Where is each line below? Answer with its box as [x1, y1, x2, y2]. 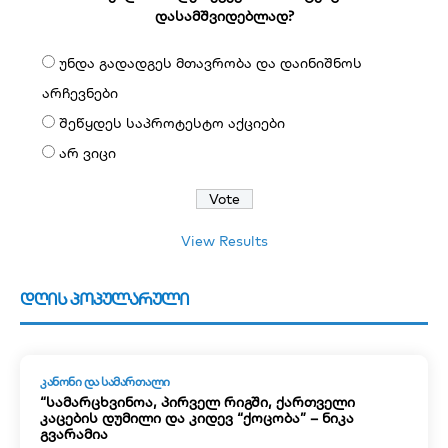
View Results [180, 231, 268, 250]
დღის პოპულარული [20, 288, 189, 309]
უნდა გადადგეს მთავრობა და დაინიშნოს [59, 53, 362, 72]
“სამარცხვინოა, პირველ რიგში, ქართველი [40, 392, 355, 411]
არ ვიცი [59, 143, 116, 162]
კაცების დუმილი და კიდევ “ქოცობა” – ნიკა [40, 408, 354, 427]
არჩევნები [42, 83, 118, 102]
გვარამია [40, 424, 108, 443]
